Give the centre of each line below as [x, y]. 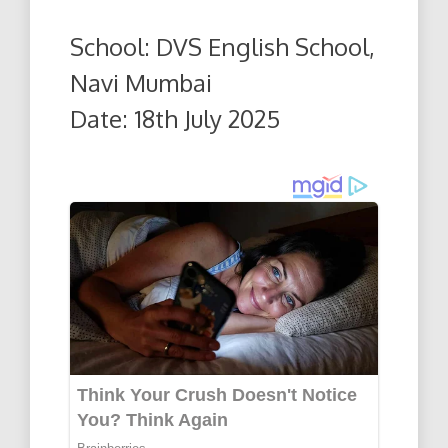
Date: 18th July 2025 [175, 118]
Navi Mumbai [141, 82]
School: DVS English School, [222, 46]
